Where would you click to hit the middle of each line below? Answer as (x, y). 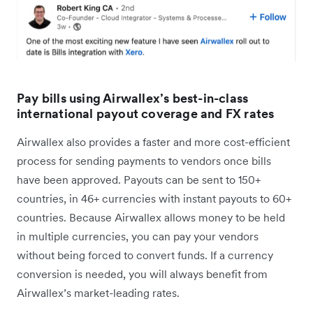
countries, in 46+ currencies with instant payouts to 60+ (154, 199)
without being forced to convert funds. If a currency (145, 255)
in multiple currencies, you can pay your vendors (138, 236)
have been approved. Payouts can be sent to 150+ (139, 180)
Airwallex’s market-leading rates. (100, 293)
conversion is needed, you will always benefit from (142, 274)
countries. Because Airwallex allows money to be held (151, 218)
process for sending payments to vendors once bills (144, 161)
